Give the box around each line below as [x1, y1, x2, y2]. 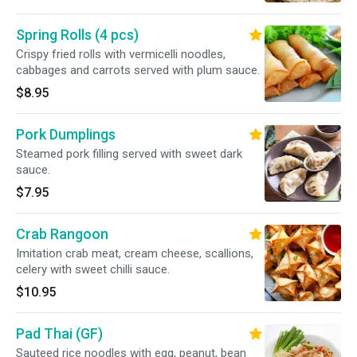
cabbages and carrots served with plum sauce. [16, 63, 260, 77]
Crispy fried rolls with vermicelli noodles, [16, 47, 226, 61]
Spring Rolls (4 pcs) [16, 26, 139, 43]
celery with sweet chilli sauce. [16, 262, 170, 277]
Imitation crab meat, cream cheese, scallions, [16, 246, 253, 261]
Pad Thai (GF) [16, 325, 103, 342]
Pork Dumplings [16, 126, 116, 143]
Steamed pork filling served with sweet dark [16, 147, 242, 161]
